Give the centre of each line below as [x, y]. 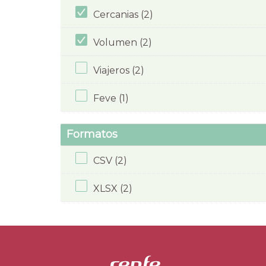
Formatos [92, 134]
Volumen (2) [123, 42]
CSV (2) [110, 160]
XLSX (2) [113, 188]
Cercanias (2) [123, 14]
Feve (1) [111, 98]
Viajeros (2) [119, 70]
